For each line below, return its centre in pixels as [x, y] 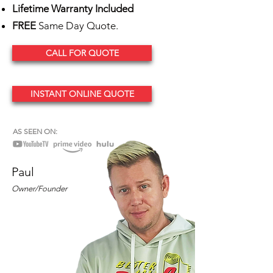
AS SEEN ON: [35, 131]
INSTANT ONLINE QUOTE [82, 94]
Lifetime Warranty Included [73, 9]
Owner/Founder [39, 189]
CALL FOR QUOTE [82, 53]
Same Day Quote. [77, 26]
